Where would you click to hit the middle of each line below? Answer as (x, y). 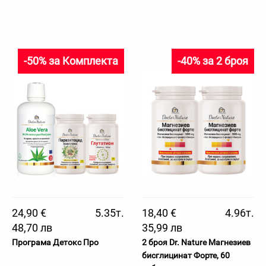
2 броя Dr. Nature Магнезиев (196, 242)
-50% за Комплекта (71, 61)
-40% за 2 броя (213, 61)
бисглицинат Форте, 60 (186, 255)
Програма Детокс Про (55, 242)
